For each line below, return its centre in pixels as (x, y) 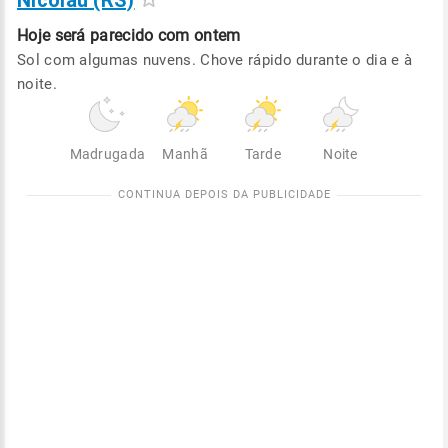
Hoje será (51, 35)
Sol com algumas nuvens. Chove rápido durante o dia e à (215, 60)
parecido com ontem (165, 35)
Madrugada (107, 154)
